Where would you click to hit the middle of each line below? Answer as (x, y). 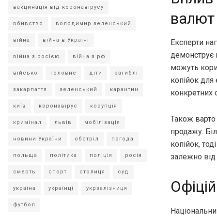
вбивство (28, 23)
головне (63, 73)
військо (25, 73)
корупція (104, 106)
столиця (92, 172)
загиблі (126, 73)
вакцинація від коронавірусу (58, 7)
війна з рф (89, 56)
